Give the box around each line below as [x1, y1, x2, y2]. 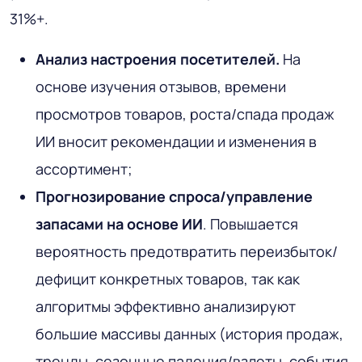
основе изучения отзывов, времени [36, 77, 286, 97]
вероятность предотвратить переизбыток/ [36, 242, 338, 262]
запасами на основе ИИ [36, 214, 203, 234]
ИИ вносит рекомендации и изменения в [36, 132, 317, 152]
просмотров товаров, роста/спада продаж [36, 104, 335, 124]
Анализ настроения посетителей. [36, 49, 283, 69]
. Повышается [203, 214, 298, 234]
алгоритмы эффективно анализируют [36, 297, 296, 317]
